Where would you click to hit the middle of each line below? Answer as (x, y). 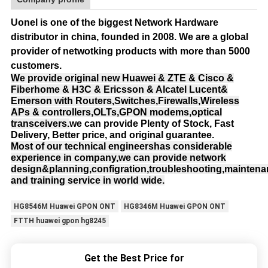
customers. (36, 65)
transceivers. (40, 123)
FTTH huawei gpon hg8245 (60, 220)
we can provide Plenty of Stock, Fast (151, 123)
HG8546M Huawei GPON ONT (64, 206)
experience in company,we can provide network (118, 157)
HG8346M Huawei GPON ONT (174, 206)
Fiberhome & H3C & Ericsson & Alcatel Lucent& (119, 89)
